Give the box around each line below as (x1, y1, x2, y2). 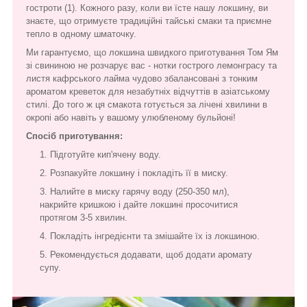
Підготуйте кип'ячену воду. (50, 149, 161, 160)
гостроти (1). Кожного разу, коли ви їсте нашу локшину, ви (26, 2, 268, 13)
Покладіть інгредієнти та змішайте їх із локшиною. (50, 230, 260, 241)
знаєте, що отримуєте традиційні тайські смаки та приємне (26, 15, 271, 26)
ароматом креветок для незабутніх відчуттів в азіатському (26, 86, 270, 97)
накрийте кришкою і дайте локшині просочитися (40, 199, 238, 210)
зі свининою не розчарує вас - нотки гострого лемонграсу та (26, 60, 277, 71)
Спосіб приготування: (26, 130, 123, 141)
